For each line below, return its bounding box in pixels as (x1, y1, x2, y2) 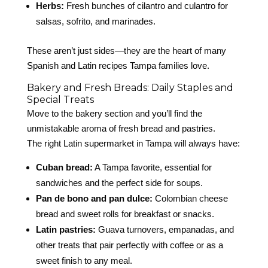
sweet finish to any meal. (35, 255, 132, 266)
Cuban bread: (35, 162, 93, 173)
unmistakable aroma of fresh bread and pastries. (26, 123, 215, 134)
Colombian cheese (152, 193, 228, 204)
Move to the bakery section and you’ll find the (26, 108, 202, 119)
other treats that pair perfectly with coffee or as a (35, 240, 223, 251)
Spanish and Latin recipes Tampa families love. (26, 60, 209, 71)
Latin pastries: (35, 224, 96, 235)
